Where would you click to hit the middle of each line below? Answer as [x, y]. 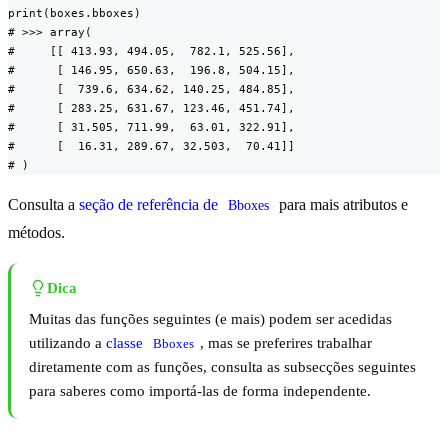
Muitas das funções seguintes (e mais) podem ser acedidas [210, 319]
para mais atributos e [343, 205]
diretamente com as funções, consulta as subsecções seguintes [222, 367]
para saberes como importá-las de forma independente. [200, 391]
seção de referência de [150, 205]
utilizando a [67, 343]
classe [126, 343]
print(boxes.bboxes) [74, 13]
